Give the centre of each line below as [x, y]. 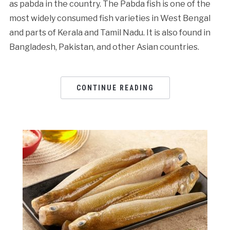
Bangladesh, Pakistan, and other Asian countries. [104, 47]
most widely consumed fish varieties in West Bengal [110, 18]
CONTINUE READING [115, 88]
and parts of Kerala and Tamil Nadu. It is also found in [110, 32]
